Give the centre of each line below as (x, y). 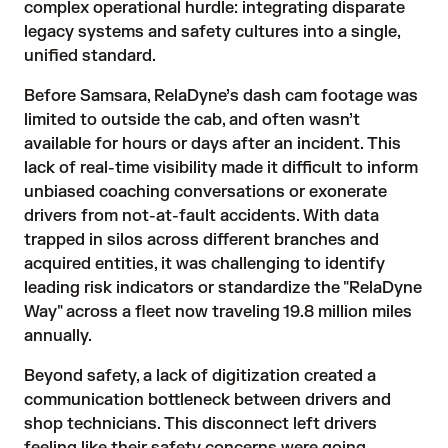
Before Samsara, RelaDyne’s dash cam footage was (221, 95)
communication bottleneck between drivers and (207, 399)
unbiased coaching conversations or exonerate (205, 191)
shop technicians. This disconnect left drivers (200, 423)
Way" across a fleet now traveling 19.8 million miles (218, 311)
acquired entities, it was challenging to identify (204, 263)
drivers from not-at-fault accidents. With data (201, 215)
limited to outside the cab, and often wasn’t (192, 119)
